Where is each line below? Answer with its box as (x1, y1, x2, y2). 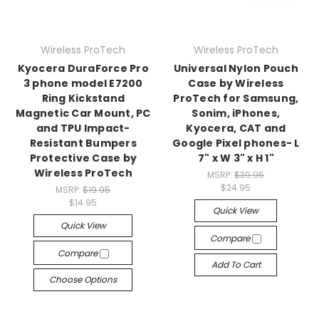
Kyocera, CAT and (186, 121, 286, 136)
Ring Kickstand (41, 91, 125, 106)
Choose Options (49, 273, 117, 286)
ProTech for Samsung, (173, 91, 299, 106)
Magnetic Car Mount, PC (16, 106, 151, 121)
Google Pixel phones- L (172, 136, 300, 151)
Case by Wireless (188, 76, 284, 91)
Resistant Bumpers (29, 136, 137, 151)
